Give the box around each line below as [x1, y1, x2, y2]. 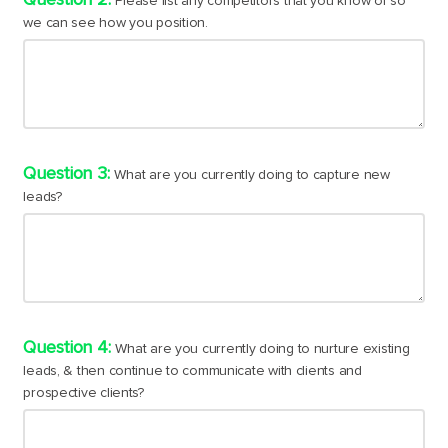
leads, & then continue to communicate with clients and [23, 364, 362, 379]
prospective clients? [23, 386, 144, 401]
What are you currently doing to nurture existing [115, 342, 410, 357]
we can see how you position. [23, 16, 208, 31]
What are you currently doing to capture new [114, 168, 390, 183]
